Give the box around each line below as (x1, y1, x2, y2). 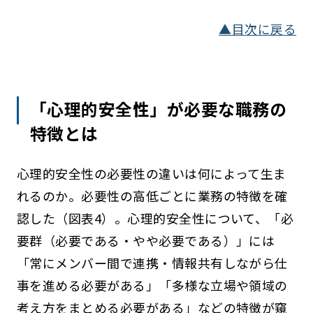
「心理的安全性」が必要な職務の (30, 96, 287, 122)
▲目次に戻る (219, 20, 297, 38)
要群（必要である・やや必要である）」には (16, 231, 275, 250)
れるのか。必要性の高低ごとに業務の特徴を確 (16, 187, 288, 205)
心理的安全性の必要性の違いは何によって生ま (16, 164, 286, 183)
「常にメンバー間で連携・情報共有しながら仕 (16, 254, 288, 272)
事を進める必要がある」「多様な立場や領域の (16, 276, 288, 295)
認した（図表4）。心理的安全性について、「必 (16, 209, 294, 228)
